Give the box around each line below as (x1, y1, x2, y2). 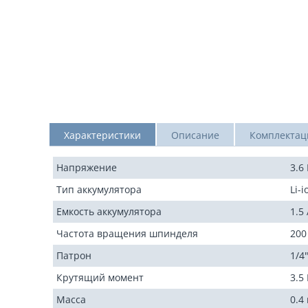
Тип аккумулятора (56, 183, 142, 196)
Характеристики (64, 129, 141, 142)
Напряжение (56, 161, 117, 174)
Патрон (56, 249, 91, 262)
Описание (171, 129, 219, 142)
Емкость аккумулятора (56, 205, 162, 218)
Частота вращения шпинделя (56, 227, 198, 240)
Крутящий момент (56, 271, 144, 284)
